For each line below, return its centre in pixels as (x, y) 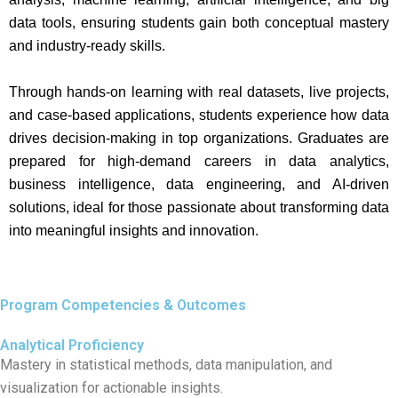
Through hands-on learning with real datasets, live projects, (199, 92)
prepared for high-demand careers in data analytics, (199, 161)
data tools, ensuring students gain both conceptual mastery (199, 23)
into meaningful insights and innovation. (134, 230)
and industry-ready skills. (87, 46)
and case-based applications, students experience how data (199, 115)
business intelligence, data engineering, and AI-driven (199, 184)
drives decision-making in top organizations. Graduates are (199, 138)
